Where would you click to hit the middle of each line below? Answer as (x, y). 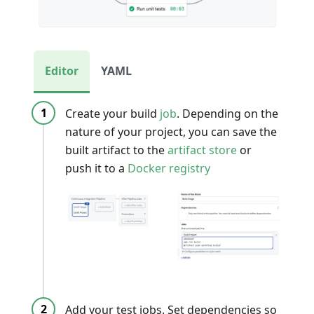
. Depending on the (227, 113)
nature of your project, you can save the (171, 131)
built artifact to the (116, 150)
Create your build (112, 113)
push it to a (96, 168)
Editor (62, 70)
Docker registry (169, 168)
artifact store (202, 150)
